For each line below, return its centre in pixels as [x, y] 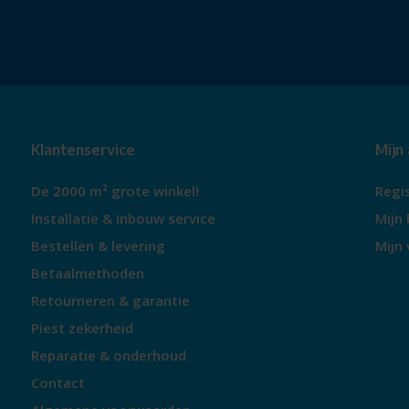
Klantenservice [83, 150]
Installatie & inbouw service [123, 218]
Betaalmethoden [87, 273]
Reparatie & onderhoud [108, 355]
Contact [58, 383]
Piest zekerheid [82, 328]
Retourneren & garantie [110, 300]
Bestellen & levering [98, 246]
